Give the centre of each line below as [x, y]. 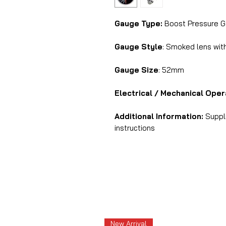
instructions [135, 128]
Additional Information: [159, 116]
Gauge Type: [138, 23]
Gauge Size [136, 70]
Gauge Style [138, 47]
